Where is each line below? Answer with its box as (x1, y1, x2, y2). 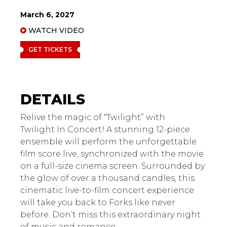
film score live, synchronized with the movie (20, 149, 204, 159)
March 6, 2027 (20, 10, 74, 19)
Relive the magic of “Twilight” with (20, 112, 165, 122)
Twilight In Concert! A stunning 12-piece (20, 125, 190, 134)
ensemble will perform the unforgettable (20, 137, 197, 146)
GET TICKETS (28, 46, 72, 53)
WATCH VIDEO (28, 26, 84, 35)
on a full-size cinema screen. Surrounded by (20, 161, 205, 171)
